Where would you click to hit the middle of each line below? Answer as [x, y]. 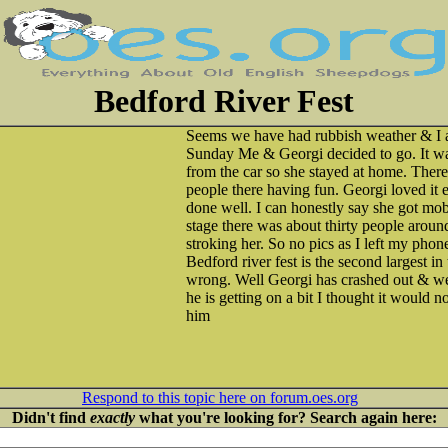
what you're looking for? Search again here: [285, 417]
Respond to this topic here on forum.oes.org [220, 397]
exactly [112, 417]
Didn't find [50, 417]
